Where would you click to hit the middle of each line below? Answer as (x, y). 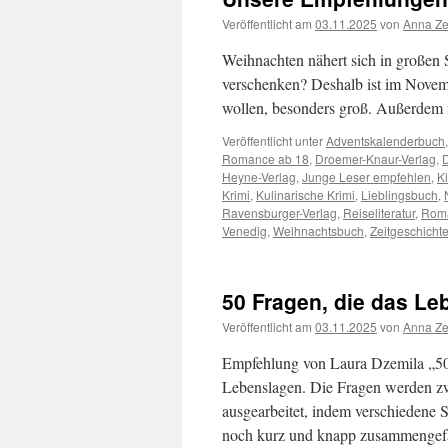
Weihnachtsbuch (318, 230)
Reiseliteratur (379, 212)
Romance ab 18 (265, 158)
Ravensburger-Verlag (279, 212)
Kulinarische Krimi (305, 194)
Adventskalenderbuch (385, 140)
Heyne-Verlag (259, 176)
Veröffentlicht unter (272, 140)
